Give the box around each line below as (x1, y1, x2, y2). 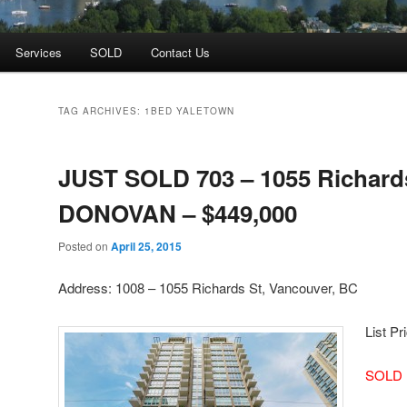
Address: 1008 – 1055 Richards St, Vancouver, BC (58, 277, 358, 297)
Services (15, 44, 62, 62)
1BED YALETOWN (144, 104, 234, 118)
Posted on (58, 238, 111, 254)
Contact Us (150, 44, 210, 62)
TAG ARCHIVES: (58, 104, 144, 118)
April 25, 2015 (111, 238, 182, 255)
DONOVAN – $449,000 (58, 196, 297, 231)
